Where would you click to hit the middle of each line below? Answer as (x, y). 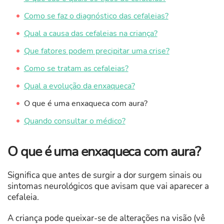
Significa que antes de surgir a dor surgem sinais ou (105, 175)
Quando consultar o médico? (74, 121)
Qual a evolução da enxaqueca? (79, 86)
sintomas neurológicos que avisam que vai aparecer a (108, 186)
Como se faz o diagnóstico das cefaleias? (96, 16)
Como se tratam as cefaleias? (76, 69)
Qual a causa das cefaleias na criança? (90, 34)
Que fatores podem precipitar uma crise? (96, 51)
